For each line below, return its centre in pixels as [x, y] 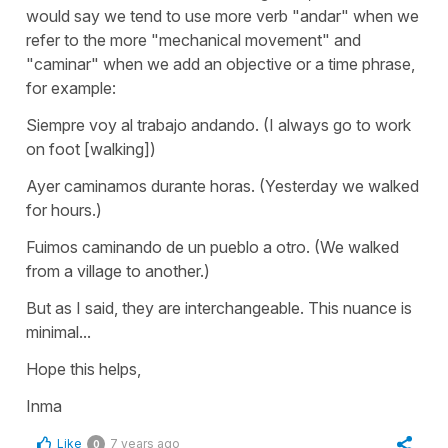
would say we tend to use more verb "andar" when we [222, 15]
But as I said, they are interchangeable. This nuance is [219, 307]
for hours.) [64, 209]
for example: [71, 87]
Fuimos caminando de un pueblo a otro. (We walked [212, 246]
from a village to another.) [118, 270]
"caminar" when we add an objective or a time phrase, [220, 63]
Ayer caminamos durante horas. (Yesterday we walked [222, 185]
